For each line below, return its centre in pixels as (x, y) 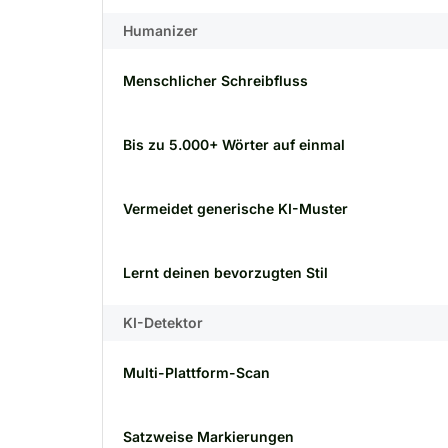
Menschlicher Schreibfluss (215, 80)
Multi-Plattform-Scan (196, 372)
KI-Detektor (163, 322)
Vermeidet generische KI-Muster (235, 208)
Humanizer (160, 30)
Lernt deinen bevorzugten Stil (225, 272)
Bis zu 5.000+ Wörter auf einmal (234, 144)
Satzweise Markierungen (208, 436)
